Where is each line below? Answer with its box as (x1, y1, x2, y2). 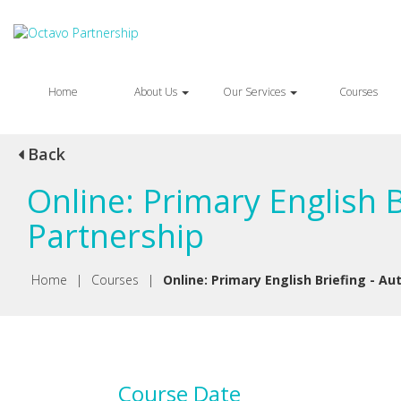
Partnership (27, 214, 204, 258)
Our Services (222, 84, 288, 99)
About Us (133, 84, 180, 99)
